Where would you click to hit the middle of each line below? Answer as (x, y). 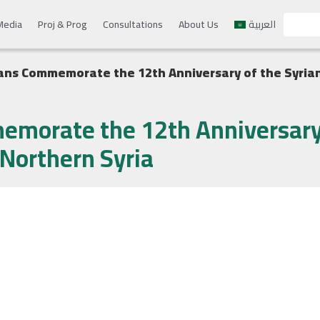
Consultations (132, 24)
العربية (262, 24)
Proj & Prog (62, 24)
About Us (198, 24)
